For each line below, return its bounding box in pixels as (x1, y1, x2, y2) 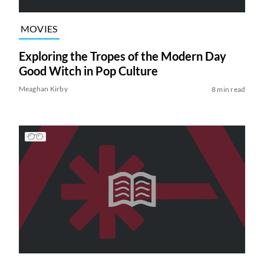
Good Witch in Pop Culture (18, 64, 158, 78)
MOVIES (20, 22, 58, 34)
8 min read (211, 85, 246, 94)
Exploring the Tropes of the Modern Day (18, 49, 226, 64)
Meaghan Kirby (18, 84, 68, 94)
